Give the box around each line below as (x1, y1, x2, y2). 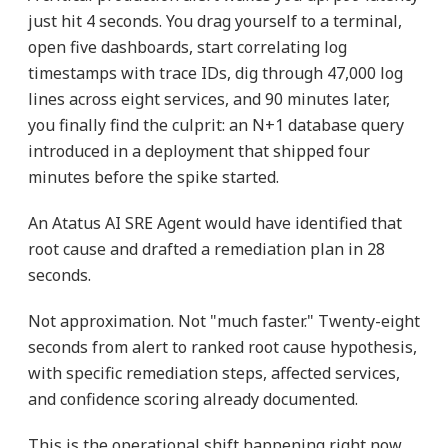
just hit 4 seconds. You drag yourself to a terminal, (27, 10, 402, 33)
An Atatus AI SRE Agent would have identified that (27, 212, 402, 235)
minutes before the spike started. (27, 166, 279, 189)
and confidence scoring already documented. (27, 388, 358, 411)
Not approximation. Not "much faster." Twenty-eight (27, 310, 420, 333)
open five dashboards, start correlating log (27, 36, 347, 59)
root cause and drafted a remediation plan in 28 (27, 238, 385, 261)
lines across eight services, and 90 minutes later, (27, 88, 390, 111)
